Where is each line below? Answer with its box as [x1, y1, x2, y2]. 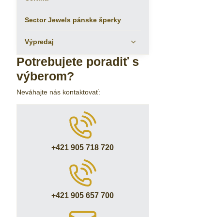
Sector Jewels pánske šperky [24, 16, 121, 24]
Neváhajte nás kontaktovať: [16, 88, 100, 96]
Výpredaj [24, 38, 54, 46]
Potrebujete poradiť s [16, 55, 139, 68]
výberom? [16, 70, 74, 83]
